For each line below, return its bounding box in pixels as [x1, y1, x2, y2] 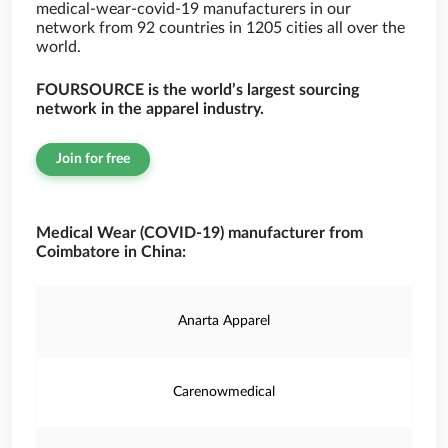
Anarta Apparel [178, 314, 270, 328]
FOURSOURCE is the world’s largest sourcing [36, 82, 359, 98]
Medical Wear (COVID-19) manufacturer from [36, 225, 363, 241]
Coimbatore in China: [36, 244, 186, 260]
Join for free [56, 152, 130, 166]
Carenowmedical [173, 385, 275, 399]
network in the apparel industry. [36, 101, 264, 117]
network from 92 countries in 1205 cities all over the [36, 20, 405, 36]
